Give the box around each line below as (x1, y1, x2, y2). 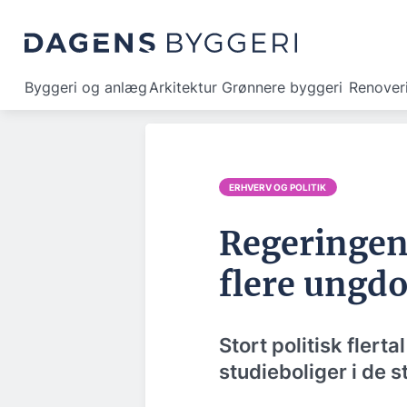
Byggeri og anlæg (25, 78, 147, 96)
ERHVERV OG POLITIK (229, 182, 327, 193)
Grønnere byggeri (222, 78, 342, 96)
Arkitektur (149, 78, 217, 96)
